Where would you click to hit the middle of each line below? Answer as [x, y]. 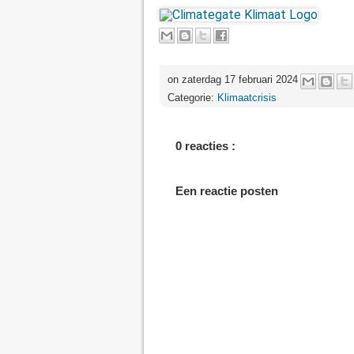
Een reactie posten [227, 191]
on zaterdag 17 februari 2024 [234, 80]
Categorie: [192, 98]
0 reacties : [205, 146]
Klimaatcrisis [247, 98]
